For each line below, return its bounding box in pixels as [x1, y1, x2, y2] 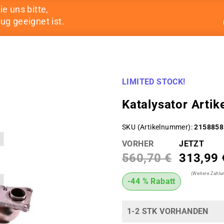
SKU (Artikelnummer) [122, 123, 191, 131]
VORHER [122, 139, 154, 148]
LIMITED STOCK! [122, 77, 185, 86]
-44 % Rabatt [127, 176, 175, 186]
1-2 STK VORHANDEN [127, 206, 208, 216]
